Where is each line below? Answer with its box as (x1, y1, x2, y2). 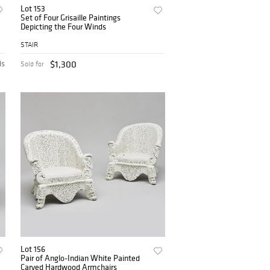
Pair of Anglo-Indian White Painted (20, 252, 140, 263)
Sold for (20, 59, 45, 68)
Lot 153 (20, 3, 46, 14)
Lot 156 (20, 243, 46, 254)
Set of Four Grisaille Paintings (20, 12, 121, 24)
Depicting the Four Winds (20, 21, 107, 33)
